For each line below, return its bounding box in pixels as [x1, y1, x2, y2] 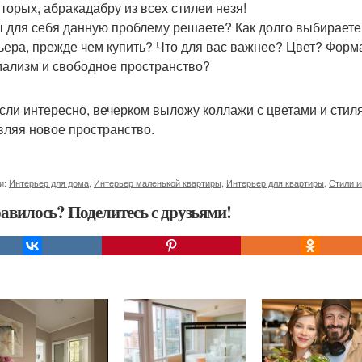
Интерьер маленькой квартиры [94, 176, 221, 189]
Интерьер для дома [9, 176, 89, 189]
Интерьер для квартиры [226, 176, 324, 189]
